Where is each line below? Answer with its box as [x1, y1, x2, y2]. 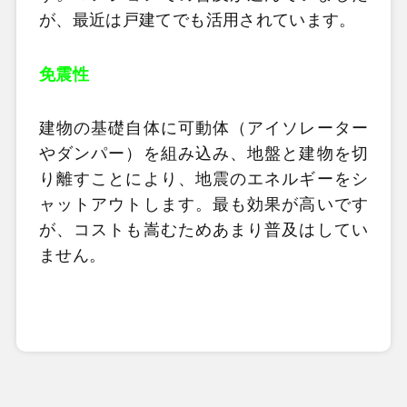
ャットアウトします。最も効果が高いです [38, 195, 369, 213]
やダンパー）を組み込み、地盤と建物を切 [38, 144, 369, 163]
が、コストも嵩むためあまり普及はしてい [38, 221, 369, 239]
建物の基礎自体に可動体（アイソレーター [38, 119, 369, 137]
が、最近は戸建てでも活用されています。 [38, 11, 356, 29]
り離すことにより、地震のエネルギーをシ [38, 170, 369, 188]
